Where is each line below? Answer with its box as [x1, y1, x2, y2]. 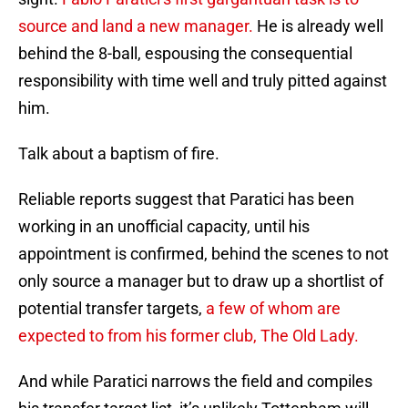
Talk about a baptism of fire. [18, 144, 219, 164]
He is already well [253, 16, 383, 36]
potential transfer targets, [18, 299, 206, 319]
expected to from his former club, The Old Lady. [18, 326, 362, 346]
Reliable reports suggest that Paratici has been [18, 189, 354, 209]
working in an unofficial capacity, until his [18, 217, 310, 237]
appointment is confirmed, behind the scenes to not [18, 244, 389, 264]
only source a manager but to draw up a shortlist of [18, 271, 383, 291]
